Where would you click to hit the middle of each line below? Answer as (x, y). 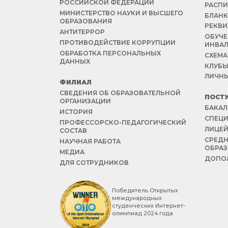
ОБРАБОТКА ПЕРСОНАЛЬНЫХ (110, 53)
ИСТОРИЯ (76, 112)
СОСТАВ (73, 131)
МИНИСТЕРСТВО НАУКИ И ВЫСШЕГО (121, 13)
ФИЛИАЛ (76, 82)
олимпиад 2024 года (142, 213)
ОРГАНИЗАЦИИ (85, 101)
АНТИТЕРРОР (82, 32)
